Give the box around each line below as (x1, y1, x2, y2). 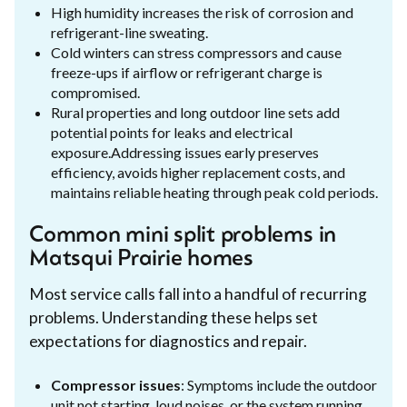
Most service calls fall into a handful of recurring (29, 283, 367, 303)
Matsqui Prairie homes (29, 248, 253, 271)
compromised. (51, 83, 140, 101)
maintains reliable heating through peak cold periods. (51, 183, 378, 201)
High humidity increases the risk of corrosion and (51, 3, 353, 21)
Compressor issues (51, 375, 181, 393)
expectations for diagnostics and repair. (29, 331, 307, 351)
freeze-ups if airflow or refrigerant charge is (51, 63, 323, 81)
